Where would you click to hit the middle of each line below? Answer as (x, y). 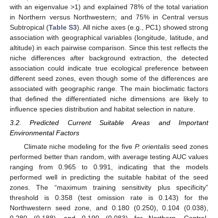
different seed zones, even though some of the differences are (109, 78)
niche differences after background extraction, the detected (109, 58)
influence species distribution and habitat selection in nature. (102, 109)
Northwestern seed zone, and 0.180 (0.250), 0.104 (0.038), (109, 208)
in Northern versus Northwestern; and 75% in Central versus (109, 17)
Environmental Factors (45, 133)
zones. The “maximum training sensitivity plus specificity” (109, 188)
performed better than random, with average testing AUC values (109, 157)
